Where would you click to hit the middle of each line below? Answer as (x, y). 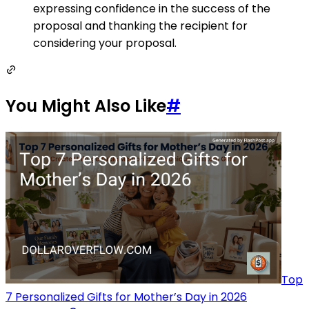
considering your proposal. (105, 43)
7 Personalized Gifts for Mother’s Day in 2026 (126, 297)
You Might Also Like (86, 106)
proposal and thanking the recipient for (140, 26)
